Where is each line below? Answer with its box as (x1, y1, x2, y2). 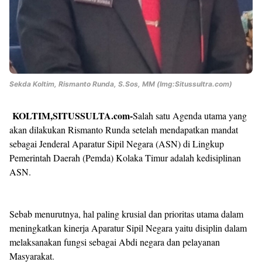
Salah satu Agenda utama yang (133, 109, 247, 122)
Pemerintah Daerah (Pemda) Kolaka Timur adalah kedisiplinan (9, 151, 241, 164)
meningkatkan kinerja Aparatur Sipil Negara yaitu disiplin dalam (9, 222, 247, 235)
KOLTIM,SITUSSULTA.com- (12, 109, 133, 123)
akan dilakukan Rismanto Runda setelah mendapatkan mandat (9, 123, 238, 136)
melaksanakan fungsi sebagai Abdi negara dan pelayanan (9, 236, 220, 249)
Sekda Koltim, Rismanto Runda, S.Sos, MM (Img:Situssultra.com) (9, 80, 234, 89)
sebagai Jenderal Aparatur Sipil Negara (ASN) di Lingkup (9, 137, 224, 150)
